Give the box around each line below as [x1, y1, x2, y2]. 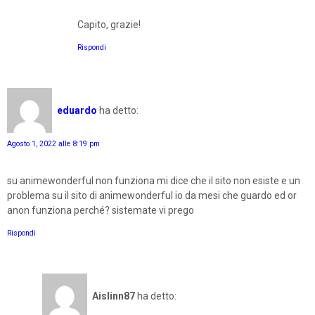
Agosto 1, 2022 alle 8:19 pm [7, 139, 100, 149]
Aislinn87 [92, 290, 135, 302]
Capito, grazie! [77, 19, 141, 31]
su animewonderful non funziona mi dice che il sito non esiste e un [7, 175, 300, 187]
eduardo [57, 104, 97, 116]
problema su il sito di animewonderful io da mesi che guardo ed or [7, 190, 297, 202]
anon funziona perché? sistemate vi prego [7, 205, 194, 217]
